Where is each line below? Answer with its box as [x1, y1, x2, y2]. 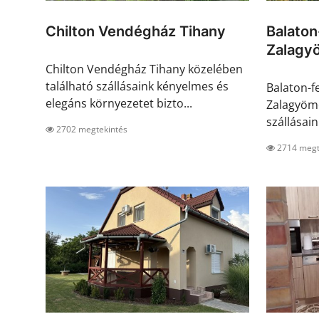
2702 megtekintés [54, 123, 127, 136]
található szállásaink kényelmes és [46, 78, 229, 95]
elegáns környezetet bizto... [46, 95, 192, 112]
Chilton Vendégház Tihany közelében [46, 61, 243, 78]
